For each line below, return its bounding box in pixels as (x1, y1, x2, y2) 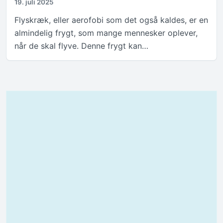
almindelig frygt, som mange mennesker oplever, (14, 28, 198, 38)
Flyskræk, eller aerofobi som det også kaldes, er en (14, 15, 208, 25)
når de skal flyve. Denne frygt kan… (14, 41, 148, 51)
